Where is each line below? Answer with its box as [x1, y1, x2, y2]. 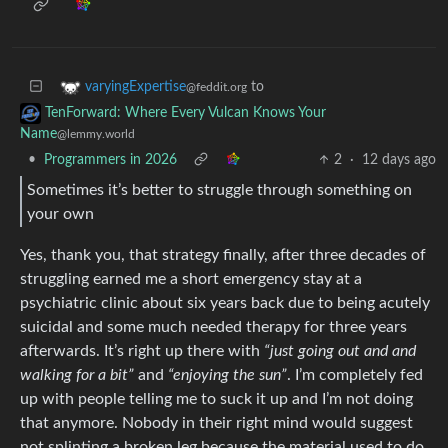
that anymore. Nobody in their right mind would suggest [20, 415, 413, 432]
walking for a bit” [20, 367, 134, 384]
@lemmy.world [57, 128, 135, 141]
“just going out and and [264, 343, 416, 360]
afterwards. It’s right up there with [20, 343, 264, 360]
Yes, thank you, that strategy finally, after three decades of [20, 247, 426, 264]
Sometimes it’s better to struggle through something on [27, 181, 412, 198]
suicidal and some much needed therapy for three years [20, 319, 407, 336]
